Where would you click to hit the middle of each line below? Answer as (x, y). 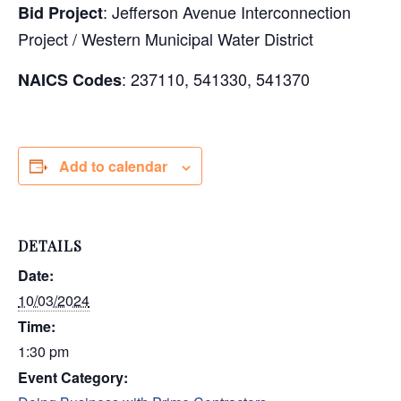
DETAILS (50, 246)
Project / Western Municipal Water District (166, 38)
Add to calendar (113, 166)
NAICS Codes (70, 80)
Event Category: (73, 377)
